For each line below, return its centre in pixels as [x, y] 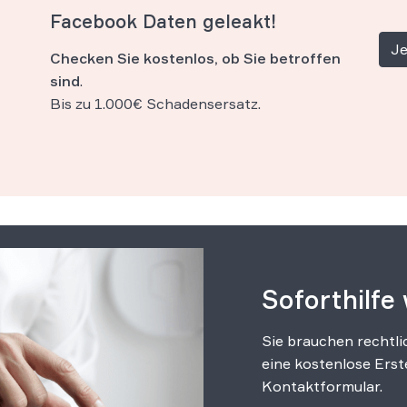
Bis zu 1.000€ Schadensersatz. [156, 104]
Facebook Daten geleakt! [164, 21]
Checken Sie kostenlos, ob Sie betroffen [196, 58]
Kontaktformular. [322, 387]
